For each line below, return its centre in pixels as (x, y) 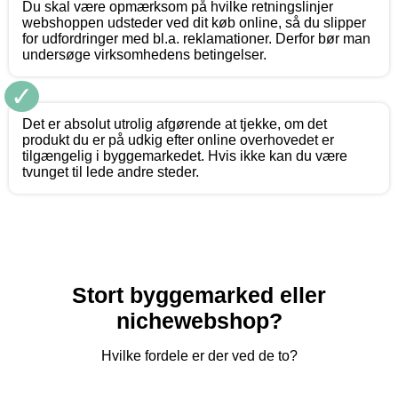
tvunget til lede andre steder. (111, 171)
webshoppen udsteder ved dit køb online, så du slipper (194, 22)
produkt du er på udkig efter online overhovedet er (178, 139)
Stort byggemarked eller (199, 295)
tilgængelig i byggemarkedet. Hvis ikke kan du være (185, 155)
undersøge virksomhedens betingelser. (144, 54)
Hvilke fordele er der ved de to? (199, 355)
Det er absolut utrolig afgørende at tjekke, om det (175, 123)
